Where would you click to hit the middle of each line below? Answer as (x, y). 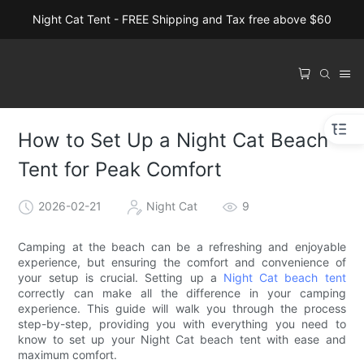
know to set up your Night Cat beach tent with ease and (182, 339)
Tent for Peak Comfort (120, 170)
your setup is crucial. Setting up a (121, 277)
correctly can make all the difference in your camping (182, 292)
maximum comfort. (68, 354)
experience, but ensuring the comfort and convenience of (182, 262)
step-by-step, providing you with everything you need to (182, 323)
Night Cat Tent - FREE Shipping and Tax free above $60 (182, 19)
